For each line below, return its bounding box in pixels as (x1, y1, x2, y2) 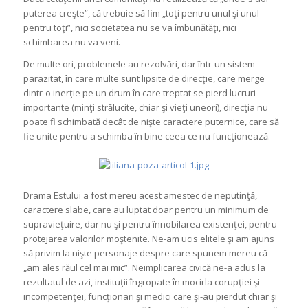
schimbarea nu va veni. (23, 36, 120, 49)
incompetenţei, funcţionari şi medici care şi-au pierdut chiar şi (23, 290, 277, 303)
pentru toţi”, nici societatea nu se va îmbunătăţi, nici (23, 21, 236, 34)
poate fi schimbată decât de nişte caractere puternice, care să (23, 115, 279, 129)
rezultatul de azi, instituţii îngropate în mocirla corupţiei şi (23, 276, 260, 289)
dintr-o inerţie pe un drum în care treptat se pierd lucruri (23, 87, 256, 100)
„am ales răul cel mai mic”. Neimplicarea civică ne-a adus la (23, 261, 265, 274)
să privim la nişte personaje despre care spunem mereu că (23, 247, 267, 260)
